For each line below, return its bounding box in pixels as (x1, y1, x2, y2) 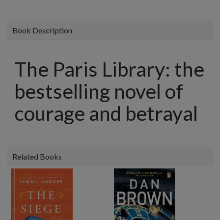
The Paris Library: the (14, 57, 204, 81)
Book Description (12, 26, 72, 35)
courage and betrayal (14, 101, 198, 125)
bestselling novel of (14, 79, 183, 103)
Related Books (12, 152, 62, 161)
